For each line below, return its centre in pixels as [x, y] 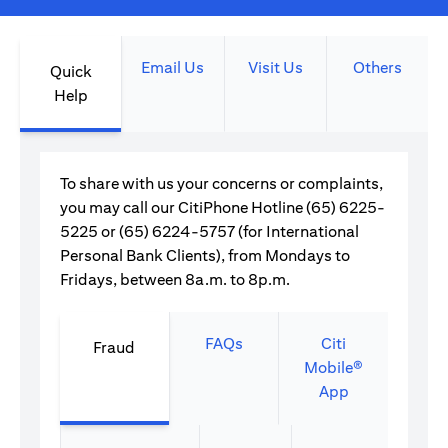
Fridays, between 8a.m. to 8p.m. [176, 279]
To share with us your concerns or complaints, [221, 183]
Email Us [173, 67]
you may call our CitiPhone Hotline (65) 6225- [222, 207]
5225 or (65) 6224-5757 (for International [209, 231]
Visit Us [275, 67]
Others [377, 67]
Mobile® [334, 367]
